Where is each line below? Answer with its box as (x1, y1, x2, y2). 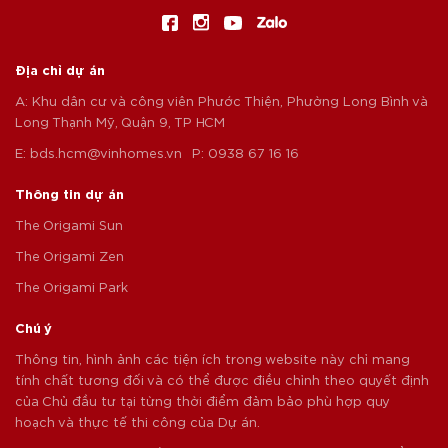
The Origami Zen (15, 251, 124, 265)
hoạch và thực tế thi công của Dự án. (15, 417, 260, 431)
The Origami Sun (15, 220, 123, 234)
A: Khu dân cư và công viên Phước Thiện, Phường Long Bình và (15, 96, 428, 110)
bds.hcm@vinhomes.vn (30, 148, 182, 162)
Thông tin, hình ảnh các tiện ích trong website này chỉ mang (15, 354, 410, 368)
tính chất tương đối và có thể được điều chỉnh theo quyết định (15, 375, 429, 389)
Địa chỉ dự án (15, 65, 105, 79)
